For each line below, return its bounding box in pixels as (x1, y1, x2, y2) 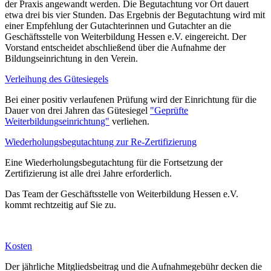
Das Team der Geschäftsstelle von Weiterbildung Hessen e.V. (5, 188, 238, 199)
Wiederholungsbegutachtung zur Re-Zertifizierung (5, 136, 197, 147)
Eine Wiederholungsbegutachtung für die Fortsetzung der (5, 157, 223, 168)
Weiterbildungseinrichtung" (5, 116, 109, 126)
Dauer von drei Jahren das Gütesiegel (5, 105, 150, 116)
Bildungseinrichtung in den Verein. (5, 53, 138, 64)
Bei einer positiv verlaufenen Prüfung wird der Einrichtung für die (5, 94, 256, 105)
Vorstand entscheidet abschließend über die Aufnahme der (5, 42, 226, 53)
